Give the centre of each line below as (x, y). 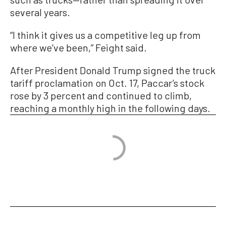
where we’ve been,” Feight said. (78, 48)
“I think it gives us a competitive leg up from (105, 35)
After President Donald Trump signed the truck (113, 70)
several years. (40, 12)
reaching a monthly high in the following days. (110, 108)
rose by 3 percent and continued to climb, (101, 96)
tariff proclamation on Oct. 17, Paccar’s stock (107, 83)
